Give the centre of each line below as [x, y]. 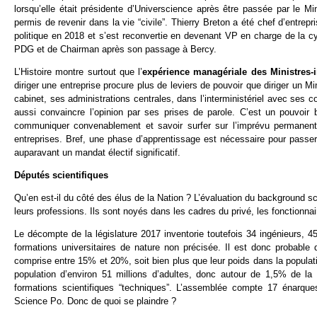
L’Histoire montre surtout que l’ [79, 72]
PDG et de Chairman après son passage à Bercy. [115, 50]
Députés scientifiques [61, 175]
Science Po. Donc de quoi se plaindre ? [95, 301]
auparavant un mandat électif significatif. [97, 153]
